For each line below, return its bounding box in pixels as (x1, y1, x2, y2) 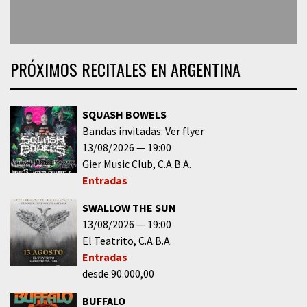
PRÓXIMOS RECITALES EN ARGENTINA (10, 57, 241, 82)
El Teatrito (82, 234, 134, 248)
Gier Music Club (82, 157, 153, 171)
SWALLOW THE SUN (82, 201, 176, 215)
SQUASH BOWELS (82, 108, 167, 122)
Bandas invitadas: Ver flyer (82, 124, 204, 138)
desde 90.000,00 (82, 267, 154, 281)
